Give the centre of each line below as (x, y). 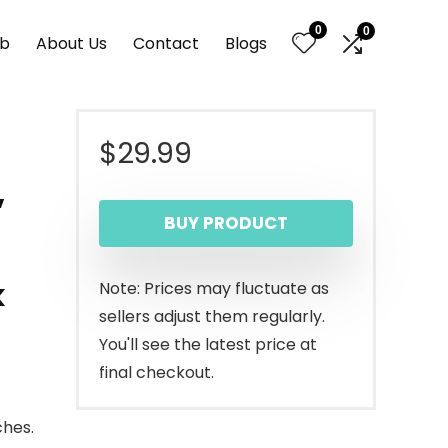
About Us (71, 43)
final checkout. (156, 372)
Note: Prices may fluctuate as (214, 288)
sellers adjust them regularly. (212, 316)
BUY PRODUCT (226, 223)
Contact (166, 43)
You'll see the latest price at (208, 344)
